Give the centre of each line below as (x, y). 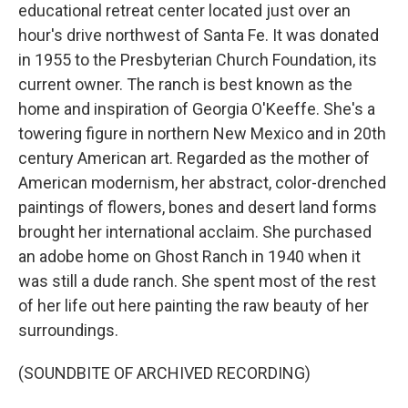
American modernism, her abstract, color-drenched (202, 183)
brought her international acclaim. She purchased (195, 232)
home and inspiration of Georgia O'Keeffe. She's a (197, 109)
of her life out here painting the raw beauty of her (194, 306)
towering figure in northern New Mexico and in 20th (202, 133)
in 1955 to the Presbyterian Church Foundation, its (198, 60)
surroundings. (68, 330)
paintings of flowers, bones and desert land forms (198, 207)
